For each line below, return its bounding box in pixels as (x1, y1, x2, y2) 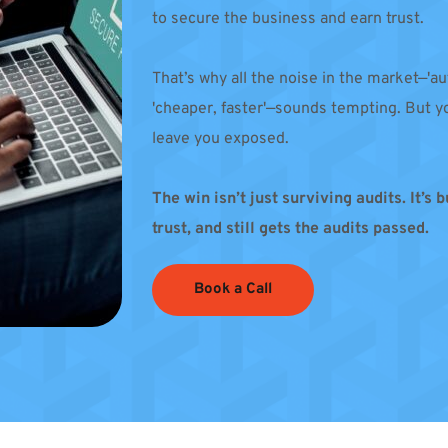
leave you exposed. (151, 128, 289, 149)
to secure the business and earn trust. (151, 8, 428, 29)
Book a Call (193, 279, 272, 299)
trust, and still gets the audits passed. (151, 218, 429, 239)
